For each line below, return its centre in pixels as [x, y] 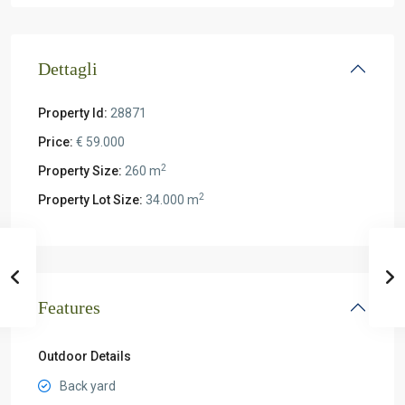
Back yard [88, 386]
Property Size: [80, 171]
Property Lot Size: [90, 200]
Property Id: [73, 113]
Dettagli [68, 69]
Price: [56, 142]
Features [69, 307]
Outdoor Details [85, 356]
